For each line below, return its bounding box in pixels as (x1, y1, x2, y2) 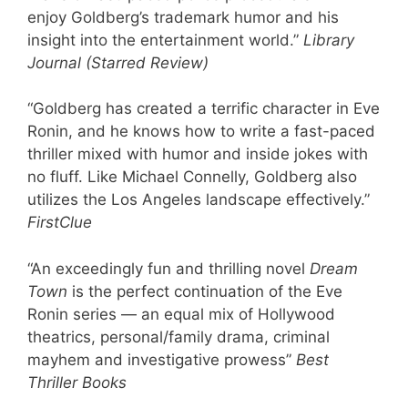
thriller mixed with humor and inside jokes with (27, 145, 368, 164)
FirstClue (27, 213, 92, 232)
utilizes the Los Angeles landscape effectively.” (27, 190, 370, 209)
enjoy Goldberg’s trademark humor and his (27, 7, 339, 26)
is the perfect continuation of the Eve (67, 281, 342, 301)
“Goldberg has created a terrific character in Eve (27, 99, 380, 118)
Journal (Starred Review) (27, 53, 209, 72)
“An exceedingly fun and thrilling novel (27, 259, 310, 278)
